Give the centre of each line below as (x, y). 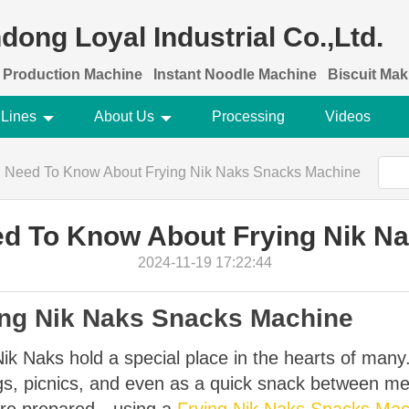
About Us (124, 116)
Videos (347, 116)
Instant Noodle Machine (235, 74)
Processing (248, 116)
